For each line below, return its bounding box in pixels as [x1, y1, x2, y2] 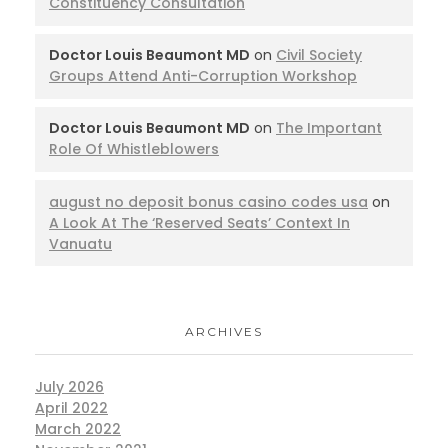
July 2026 [35, 377, 104, 398]
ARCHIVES [185, 323, 263, 339]
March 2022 [35, 419, 121, 440]
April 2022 [35, 398, 108, 419]
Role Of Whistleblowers [49, 139, 219, 160]
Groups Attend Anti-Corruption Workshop [49, 66, 357, 87]
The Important [276, 118, 382, 139]
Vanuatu [49, 233, 112, 254]
